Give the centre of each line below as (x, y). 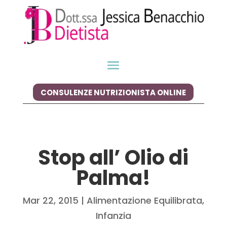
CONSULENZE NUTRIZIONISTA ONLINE (113, 92)
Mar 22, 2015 (50, 201)
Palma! (113, 178)
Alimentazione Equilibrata (144, 201)
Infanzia (113, 216)
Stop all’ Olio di (113, 158)
